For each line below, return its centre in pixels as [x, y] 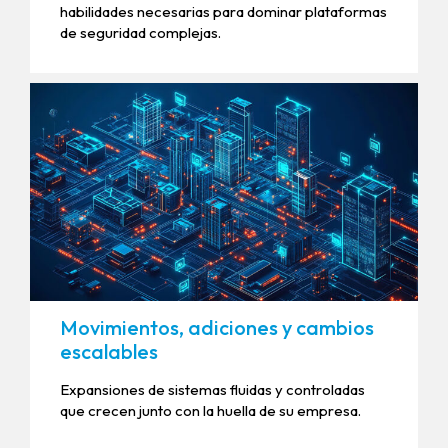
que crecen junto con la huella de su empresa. [210, 411]
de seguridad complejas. [140, 32]
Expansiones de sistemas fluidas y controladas [212, 390]
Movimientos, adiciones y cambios [217, 328]
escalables [109, 352]
